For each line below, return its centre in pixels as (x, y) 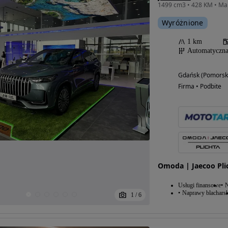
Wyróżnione (182, 22)
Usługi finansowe (199, 185)
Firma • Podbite (199, 86)
